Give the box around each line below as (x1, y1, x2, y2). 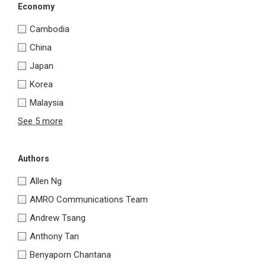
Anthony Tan (30, 231, 79, 242)
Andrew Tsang (30, 213, 85, 224)
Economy (18, 2, 55, 12)
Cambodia (30, 24, 69, 35)
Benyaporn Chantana (30, 249, 111, 261)
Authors (18, 154, 49, 164)
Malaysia (30, 97, 64, 109)
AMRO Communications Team (30, 194, 148, 205)
